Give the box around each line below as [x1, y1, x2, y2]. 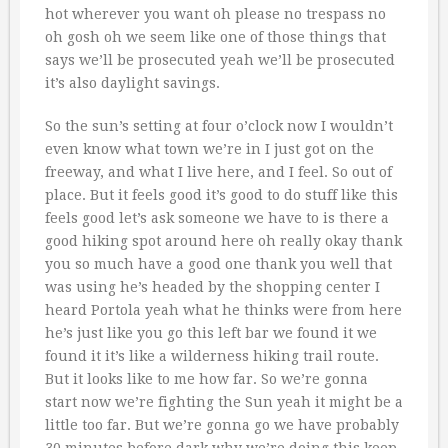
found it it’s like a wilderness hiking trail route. [45, 347, 379, 364]
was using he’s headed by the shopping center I [45, 278, 380, 295]
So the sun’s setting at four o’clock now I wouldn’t [45, 117, 393, 134]
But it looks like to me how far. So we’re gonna [45, 370, 368, 387]
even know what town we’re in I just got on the [45, 140, 374, 157]
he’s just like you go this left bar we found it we [45, 324, 377, 341]
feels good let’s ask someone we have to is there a [45, 209, 389, 226]
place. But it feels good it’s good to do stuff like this [45, 186, 398, 203]
